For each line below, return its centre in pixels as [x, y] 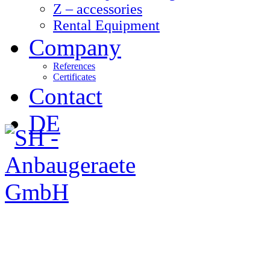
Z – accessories [98, 9]
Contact [66, 96]
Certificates [74, 77]
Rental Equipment [106, 25]
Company [75, 47]
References [74, 66]
